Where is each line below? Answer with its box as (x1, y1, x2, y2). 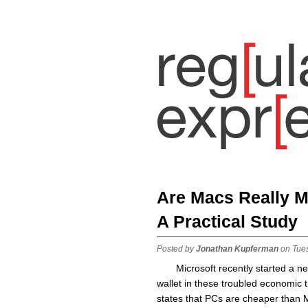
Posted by (157, 243, 196, 254)
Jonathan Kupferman (196, 243, 278, 254)
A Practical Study (157, 211, 298, 231)
